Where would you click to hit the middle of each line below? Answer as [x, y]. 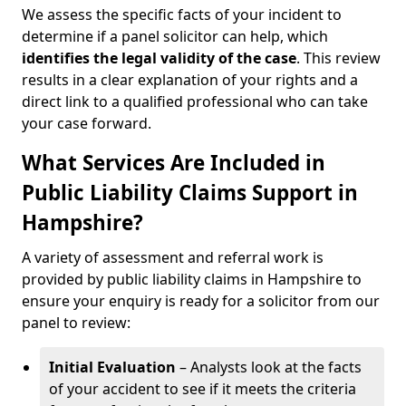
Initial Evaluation [112, 367]
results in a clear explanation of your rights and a [190, 80]
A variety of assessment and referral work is [173, 257]
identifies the [70, 58]
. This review [338, 58]
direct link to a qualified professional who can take [195, 101]
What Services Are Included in [174, 163]
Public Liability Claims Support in [190, 193]
